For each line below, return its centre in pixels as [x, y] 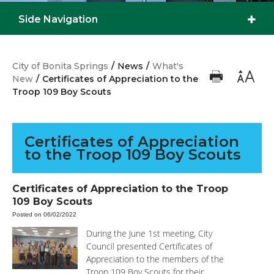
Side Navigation [58, 20]
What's [168, 66]
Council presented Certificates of [150, 246]
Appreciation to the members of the [155, 259]
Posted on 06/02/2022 [44, 215]
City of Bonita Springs [60, 66]
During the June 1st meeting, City [150, 234]
